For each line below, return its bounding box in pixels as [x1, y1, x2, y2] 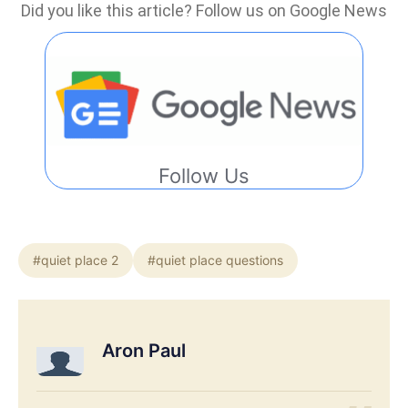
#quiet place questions [148, 252, 283, 269]
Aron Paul [102, 339, 186, 362]
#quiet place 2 [33, 252, 118, 269]
